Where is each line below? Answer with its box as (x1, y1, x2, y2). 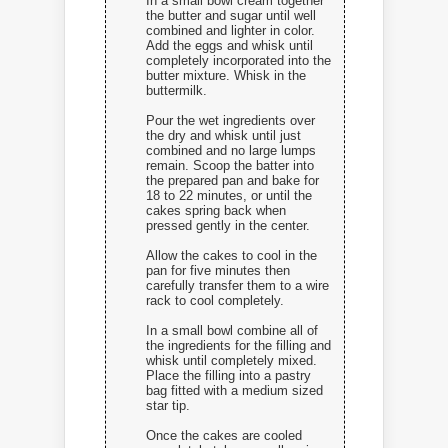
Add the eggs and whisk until (146, 38, 313, 54)
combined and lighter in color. (146, 23, 315, 39)
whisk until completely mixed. (146, 353, 317, 369)
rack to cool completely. (146, 293, 284, 309)
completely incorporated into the (146, 53, 331, 69)
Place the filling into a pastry (146, 368, 311, 384)
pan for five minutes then (146, 263, 290, 279)
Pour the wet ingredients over (146, 113, 315, 129)
